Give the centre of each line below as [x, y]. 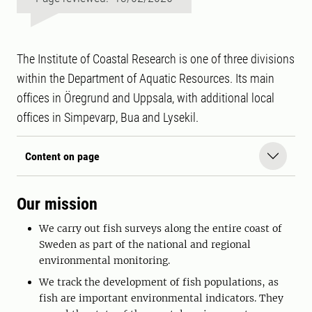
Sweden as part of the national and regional [145, 245]
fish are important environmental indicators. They [161, 298]
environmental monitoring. [104, 261]
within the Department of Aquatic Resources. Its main [146, 79]
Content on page [62, 156]
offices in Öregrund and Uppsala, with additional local [146, 98]
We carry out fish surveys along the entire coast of [161, 229]
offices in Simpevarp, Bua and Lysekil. [108, 118]
